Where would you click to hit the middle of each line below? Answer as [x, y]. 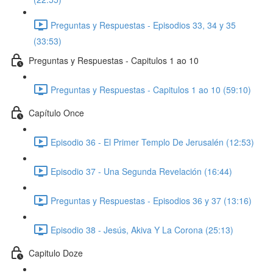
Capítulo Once [56, 112]
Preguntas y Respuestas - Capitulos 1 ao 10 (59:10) [151, 89]
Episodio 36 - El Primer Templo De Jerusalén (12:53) [152, 142]
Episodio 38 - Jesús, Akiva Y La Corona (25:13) [142, 229]
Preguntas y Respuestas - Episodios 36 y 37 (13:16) [151, 200]
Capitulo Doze [56, 253]
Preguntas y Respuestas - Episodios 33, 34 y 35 [143, 25]
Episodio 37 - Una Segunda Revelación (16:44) [141, 171]
